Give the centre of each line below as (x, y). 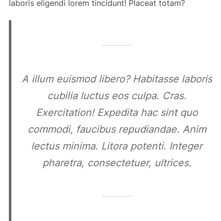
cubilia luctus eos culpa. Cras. (117, 96)
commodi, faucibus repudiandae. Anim (117, 129)
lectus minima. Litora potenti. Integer (117, 146)
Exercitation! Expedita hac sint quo (117, 113)
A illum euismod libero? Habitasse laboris (117, 79)
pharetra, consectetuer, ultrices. (117, 163)
